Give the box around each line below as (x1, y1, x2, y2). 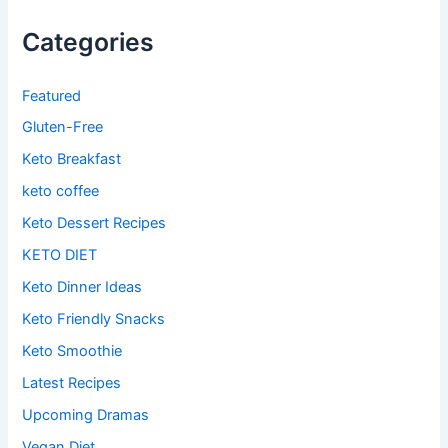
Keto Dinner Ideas (22, 278, 143, 297)
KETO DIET (22, 246, 98, 265)
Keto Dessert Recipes (22, 214, 167, 233)
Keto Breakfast (22, 150, 122, 169)
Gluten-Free (22, 118, 104, 137)
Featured (22, 86, 82, 105)
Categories (22, 26, 155, 57)
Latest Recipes (22, 373, 122, 392)
